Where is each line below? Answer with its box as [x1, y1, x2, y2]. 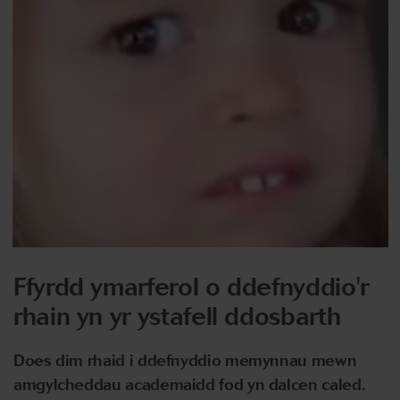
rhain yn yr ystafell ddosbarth [13, 301, 341, 331]
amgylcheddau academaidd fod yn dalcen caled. [13, 375, 366, 395]
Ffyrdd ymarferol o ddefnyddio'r [13, 271, 369, 302]
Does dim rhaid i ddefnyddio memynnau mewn [13, 351, 357, 371]
